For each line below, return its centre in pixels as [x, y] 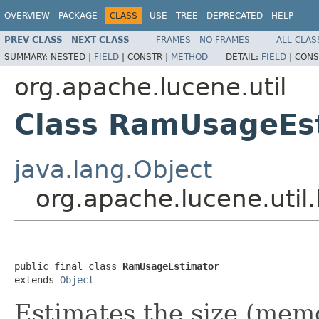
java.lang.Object [113, 169]
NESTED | [72, 57]
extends [37, 279]
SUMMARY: [27, 57]
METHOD [189, 57]
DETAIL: [244, 57]
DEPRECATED [235, 16]
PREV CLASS [33, 40]
